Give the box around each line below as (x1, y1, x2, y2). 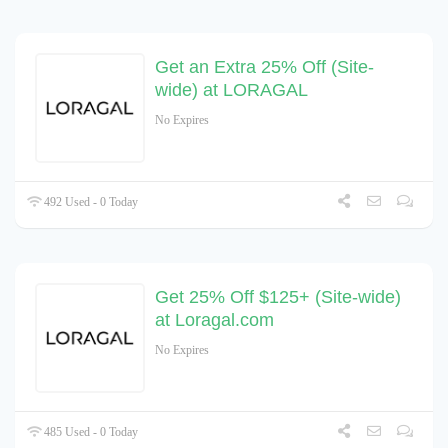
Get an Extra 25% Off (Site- (155, 57, 374, 78)
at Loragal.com (155, 310, 274, 331)
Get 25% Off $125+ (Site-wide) (155, 287, 401, 308)
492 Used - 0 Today (41, 195, 139, 210)
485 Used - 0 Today (41, 425, 139, 440)
